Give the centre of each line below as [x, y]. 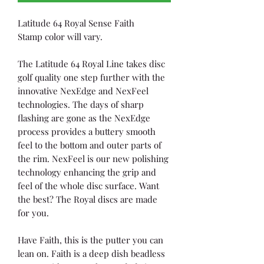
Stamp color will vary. [60, 37]
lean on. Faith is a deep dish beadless [91, 254]
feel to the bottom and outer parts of [90, 145]
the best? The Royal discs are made [88, 199]
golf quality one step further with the [91, 77]
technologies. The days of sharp [81, 105]
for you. [33, 213]
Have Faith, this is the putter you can [90, 240]
